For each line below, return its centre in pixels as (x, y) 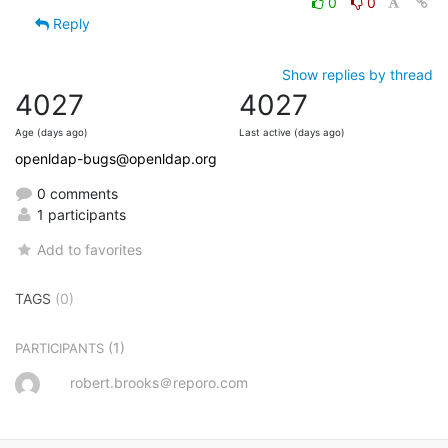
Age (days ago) (51, 132)
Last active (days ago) (292, 132)
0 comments (75, 193)
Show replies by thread (357, 74)
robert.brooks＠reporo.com (159, 382)
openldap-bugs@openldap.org (116, 158)
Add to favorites (90, 249)
